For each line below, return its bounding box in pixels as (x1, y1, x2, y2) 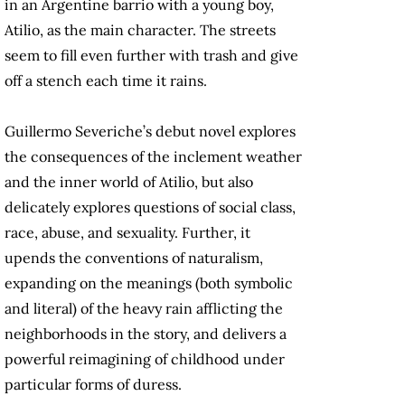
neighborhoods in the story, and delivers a (5, 325, 287, 344)
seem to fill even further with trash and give (5, 46, 298, 65)
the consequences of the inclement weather (5, 147, 302, 166)
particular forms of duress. (5, 375, 182, 394)
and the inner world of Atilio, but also (5, 173, 253, 192)
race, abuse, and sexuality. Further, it (5, 223, 250, 242)
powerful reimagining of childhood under (5, 350, 285, 369)
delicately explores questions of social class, (5, 198, 296, 217)
